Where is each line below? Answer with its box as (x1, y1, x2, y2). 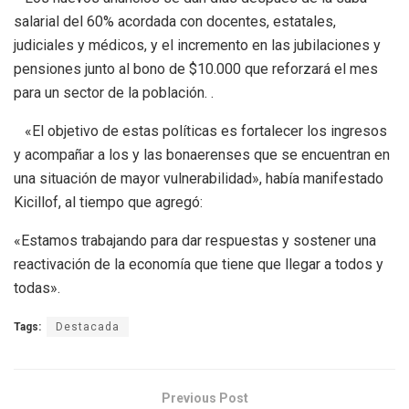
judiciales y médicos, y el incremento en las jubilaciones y (14, 36, 381, 54)
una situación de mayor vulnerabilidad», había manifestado (14, 169, 383, 187)
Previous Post (161, 390, 248, 405)
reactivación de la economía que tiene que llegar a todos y (14, 255, 383, 273)
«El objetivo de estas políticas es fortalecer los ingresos (14, 121, 387, 140)
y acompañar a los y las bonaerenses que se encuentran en (14, 145, 390, 163)
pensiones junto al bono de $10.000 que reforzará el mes (14, 59, 378, 78)
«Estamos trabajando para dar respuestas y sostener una (14, 231, 376, 249)
